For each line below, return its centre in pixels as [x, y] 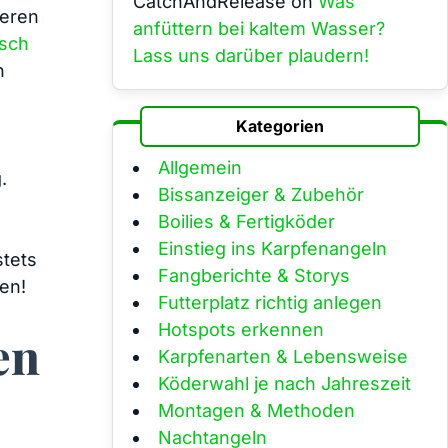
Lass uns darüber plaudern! [251, 55]
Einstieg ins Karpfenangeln [272, 248]
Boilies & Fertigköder [246, 221]
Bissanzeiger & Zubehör [261, 194]
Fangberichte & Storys [254, 275]
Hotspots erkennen [241, 329]
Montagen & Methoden [256, 410]
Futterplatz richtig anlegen [270, 302]
